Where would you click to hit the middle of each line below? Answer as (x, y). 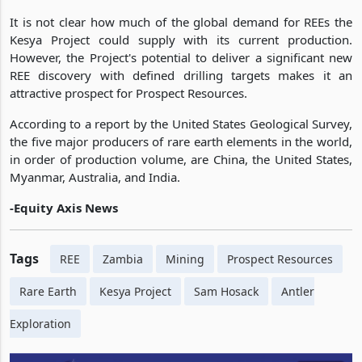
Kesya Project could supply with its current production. (181, 39)
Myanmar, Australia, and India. (95, 177)
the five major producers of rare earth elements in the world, (181, 141)
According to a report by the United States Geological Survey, (181, 123)
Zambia (123, 259)
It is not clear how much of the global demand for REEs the (181, 21)
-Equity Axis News (64, 207)
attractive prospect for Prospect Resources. (128, 93)
